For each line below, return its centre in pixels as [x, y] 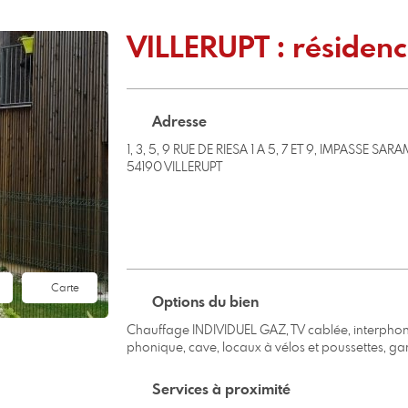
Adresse [179, 122]
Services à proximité [221, 390]
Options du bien [205, 302]
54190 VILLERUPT [174, 168]
